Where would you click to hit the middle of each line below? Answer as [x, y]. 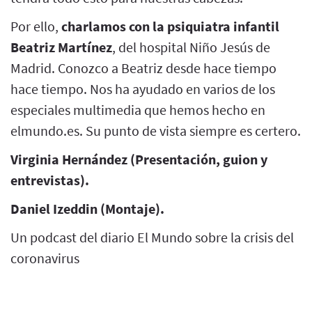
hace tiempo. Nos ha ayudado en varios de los [143, 88]
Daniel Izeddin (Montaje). [87, 208]
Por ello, [36, 26]
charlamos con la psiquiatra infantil [170, 26]
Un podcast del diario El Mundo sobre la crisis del [152, 237]
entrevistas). [50, 180]
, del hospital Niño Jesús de [191, 47]
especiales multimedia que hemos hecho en [138, 109]
